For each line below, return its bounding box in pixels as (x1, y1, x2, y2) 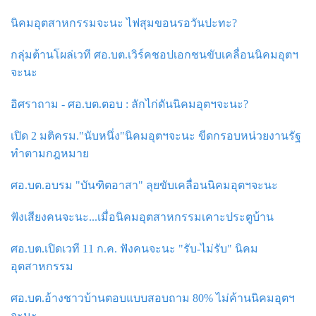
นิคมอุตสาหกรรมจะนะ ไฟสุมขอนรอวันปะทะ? (11, 16, 237, 29)
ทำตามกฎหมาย (11, 147, 89, 159)
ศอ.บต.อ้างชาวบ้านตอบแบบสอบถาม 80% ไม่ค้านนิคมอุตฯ (11, 291, 295, 304)
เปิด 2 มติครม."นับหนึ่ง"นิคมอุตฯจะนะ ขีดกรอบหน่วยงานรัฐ (11, 129, 301, 142)
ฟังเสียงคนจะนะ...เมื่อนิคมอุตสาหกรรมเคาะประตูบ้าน (11, 210, 274, 223)
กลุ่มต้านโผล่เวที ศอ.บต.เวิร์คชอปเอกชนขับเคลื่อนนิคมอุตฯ (11, 48, 298, 61)
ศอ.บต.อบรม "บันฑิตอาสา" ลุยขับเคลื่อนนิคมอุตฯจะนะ (11, 178, 278, 191)
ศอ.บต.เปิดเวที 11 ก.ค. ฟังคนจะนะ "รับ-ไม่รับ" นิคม (11, 242, 258, 255)
